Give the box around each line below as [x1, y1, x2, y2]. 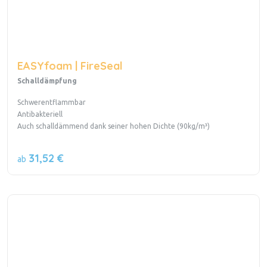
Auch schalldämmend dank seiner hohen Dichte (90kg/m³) [17, 122, 210, 131]
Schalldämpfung [17, 77, 77, 85]
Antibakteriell [17, 110, 63, 119]
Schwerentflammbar [17, 98, 86, 107]
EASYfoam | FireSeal [17, 59, 123, 73]
